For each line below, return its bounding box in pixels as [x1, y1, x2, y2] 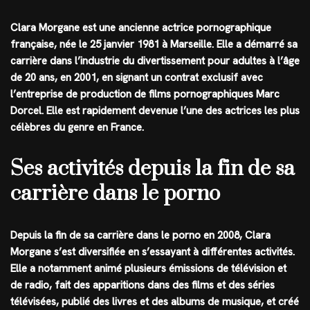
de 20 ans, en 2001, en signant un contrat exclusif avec [10, 71, 263, 84]
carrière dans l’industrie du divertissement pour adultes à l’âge [10, 54, 300, 68]
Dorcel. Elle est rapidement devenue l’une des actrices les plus [10, 104, 300, 118]
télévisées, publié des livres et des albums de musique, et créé [10, 295, 299, 309]
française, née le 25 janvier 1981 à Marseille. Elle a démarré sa [10, 37, 298, 51]
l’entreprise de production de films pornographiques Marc [10, 87, 280, 101]
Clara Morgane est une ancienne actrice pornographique [10, 21, 271, 35]
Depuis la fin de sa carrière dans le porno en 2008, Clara [10, 228, 271, 242]
